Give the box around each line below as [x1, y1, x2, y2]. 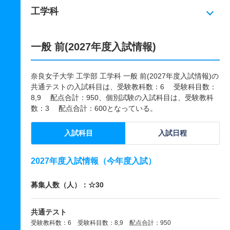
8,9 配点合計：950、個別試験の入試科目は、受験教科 [31, 93, 214, 102]
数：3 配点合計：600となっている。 [31, 104, 157, 112]
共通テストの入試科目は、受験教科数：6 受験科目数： [31, 83, 217, 91]
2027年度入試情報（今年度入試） [31, 157, 156, 165]
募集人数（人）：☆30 [31, 181, 104, 189]
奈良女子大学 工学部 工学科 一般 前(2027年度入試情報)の [31, 72, 219, 80]
